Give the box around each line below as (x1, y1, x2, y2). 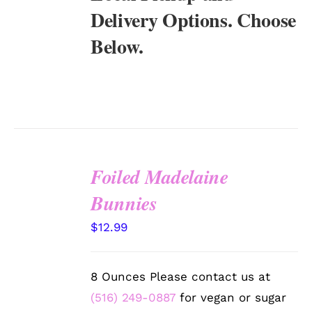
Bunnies (91, 189, 157, 217)
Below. (91, 32, 144, 61)
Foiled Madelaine (91, 163, 228, 191)
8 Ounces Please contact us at (91, 270, 271, 284)
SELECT (27, 183, 66, 194)
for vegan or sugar (175, 290, 287, 305)
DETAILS (24, 226, 66, 237)
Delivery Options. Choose (91, 6, 297, 35)
